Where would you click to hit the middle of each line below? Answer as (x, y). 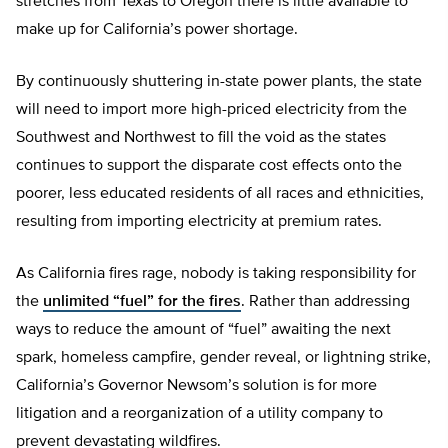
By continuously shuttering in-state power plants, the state (219, 82)
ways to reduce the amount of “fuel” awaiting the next (203, 330)
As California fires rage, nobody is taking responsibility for (216, 274)
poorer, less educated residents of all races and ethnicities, (220, 194)
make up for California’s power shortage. (159, 30)
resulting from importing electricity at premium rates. (201, 222)
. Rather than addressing (325, 302)
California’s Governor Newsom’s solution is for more (196, 386)
